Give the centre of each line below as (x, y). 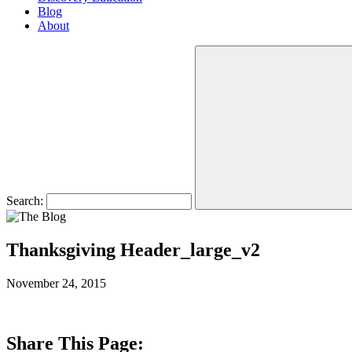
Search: (25, 201)
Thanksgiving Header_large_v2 (133, 249)
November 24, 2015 (56, 283)
